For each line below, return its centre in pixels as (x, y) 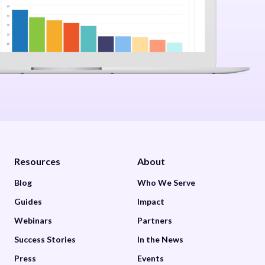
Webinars (33, 220)
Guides (28, 201)
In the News (160, 239)
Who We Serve (166, 182)
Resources (38, 161)
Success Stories (45, 239)
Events (150, 258)
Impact (151, 201)
